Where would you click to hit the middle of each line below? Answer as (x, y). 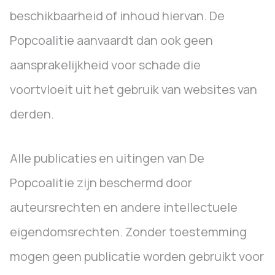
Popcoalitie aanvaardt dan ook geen (111, 40)
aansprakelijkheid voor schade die (105, 65)
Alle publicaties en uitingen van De (107, 158)
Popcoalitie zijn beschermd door (101, 183)
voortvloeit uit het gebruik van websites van (134, 89)
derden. (32, 114)
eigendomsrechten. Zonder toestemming (128, 232)
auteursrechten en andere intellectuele (124, 207)
